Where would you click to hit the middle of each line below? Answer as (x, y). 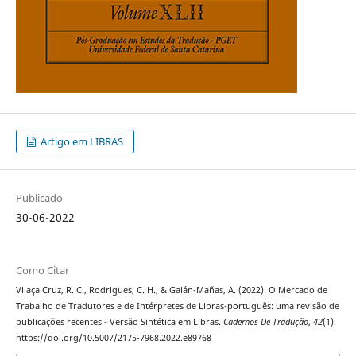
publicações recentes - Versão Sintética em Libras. (119, 321)
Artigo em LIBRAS (81, 141)
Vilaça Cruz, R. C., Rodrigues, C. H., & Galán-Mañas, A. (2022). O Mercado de (171, 290)
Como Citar (42, 270)
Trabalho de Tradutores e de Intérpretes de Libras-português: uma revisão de (177, 306)
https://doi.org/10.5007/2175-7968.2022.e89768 (113, 337)
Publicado (39, 197)
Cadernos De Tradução (265, 321)
